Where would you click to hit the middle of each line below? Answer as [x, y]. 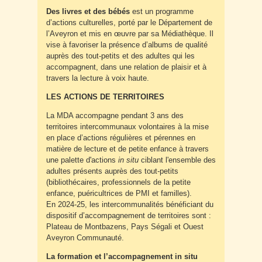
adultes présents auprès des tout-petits [112, 171]
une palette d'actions [82, 160]
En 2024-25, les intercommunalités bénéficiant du [130, 205]
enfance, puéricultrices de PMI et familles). [119, 194]
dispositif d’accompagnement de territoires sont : [129, 216]
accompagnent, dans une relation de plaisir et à [126, 67]
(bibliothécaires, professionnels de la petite [118, 182]
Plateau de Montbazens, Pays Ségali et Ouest [125, 227]
